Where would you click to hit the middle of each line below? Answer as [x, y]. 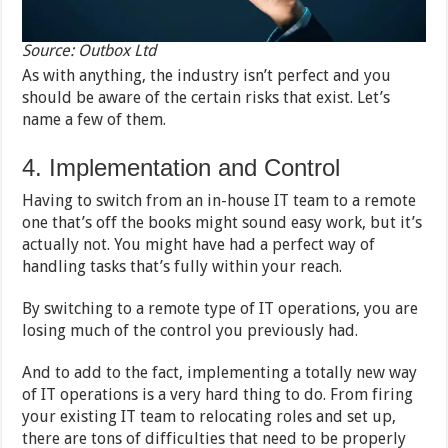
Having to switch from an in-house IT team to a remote [219, 200]
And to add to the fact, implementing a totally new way [220, 372]
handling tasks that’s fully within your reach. [182, 266]
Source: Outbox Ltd [89, 50]
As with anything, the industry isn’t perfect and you [207, 75]
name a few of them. [94, 119]
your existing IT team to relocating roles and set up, [209, 416]
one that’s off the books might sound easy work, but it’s [222, 222]
